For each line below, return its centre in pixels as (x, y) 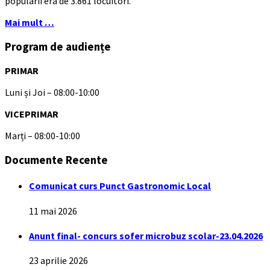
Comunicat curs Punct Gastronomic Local (120, 186)
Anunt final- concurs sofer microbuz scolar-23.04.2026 (146, 235)
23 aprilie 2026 (58, 261)
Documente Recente (56, 160)
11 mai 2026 (53, 211)
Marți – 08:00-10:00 (42, 136)
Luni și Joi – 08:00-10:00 (52, 93)
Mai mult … (30, 22)
